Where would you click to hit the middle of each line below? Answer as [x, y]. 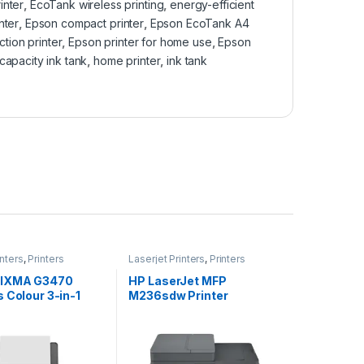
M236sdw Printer [178, 296]
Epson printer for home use [140, 41]
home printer [127, 60]
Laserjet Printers [167, 258]
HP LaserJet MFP [178, 281]
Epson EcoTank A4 [199, 23]
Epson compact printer [84, 23]
